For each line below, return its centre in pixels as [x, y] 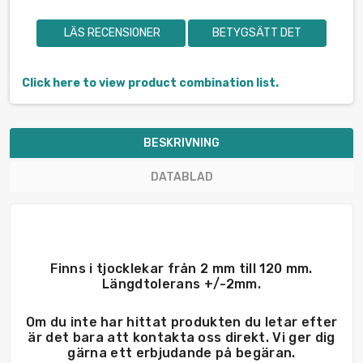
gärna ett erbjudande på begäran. [181, 352]
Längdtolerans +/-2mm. [181, 284]
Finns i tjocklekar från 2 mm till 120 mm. [181, 268]
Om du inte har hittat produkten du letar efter [181, 322]
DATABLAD [181, 177]
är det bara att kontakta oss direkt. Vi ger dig [181, 337]
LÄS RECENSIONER [111, 32]
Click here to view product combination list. [150, 83]
